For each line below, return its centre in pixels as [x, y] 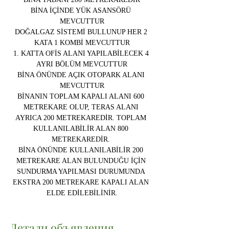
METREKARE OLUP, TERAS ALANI [82, 107]
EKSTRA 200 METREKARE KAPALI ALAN [82, 182]
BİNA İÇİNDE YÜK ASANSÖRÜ [82, 10]
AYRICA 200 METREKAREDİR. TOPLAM [82, 118]
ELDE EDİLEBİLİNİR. [82, 193]
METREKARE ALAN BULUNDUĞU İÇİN [82, 161]
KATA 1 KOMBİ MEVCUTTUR [82, 43]
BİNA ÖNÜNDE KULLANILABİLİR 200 [82, 150]
